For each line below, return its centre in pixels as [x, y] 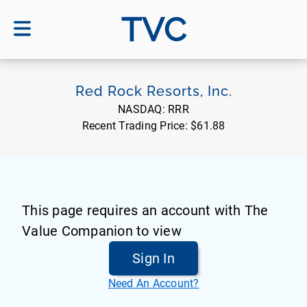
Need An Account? [153, 283]
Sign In [153, 258]
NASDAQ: [143, 109]
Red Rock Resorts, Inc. [153, 91]
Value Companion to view [102, 231]
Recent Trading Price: [136, 126]
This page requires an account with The [145, 210]
